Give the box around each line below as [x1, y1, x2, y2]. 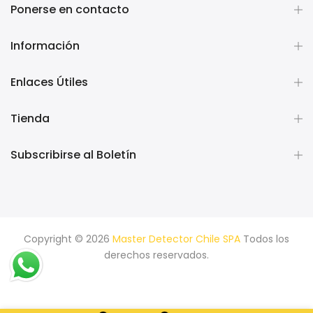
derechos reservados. [104, 248, 209, 262]
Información [10, 38, 80, 54]
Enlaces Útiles [10, 74, 88, 90]
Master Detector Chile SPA [112, 232, 240, 246]
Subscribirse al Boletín [10, 147, 136, 163]
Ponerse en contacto [10, 1, 129, 17]
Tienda [10, 110, 50, 126]
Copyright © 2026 [24, 232, 112, 246]
